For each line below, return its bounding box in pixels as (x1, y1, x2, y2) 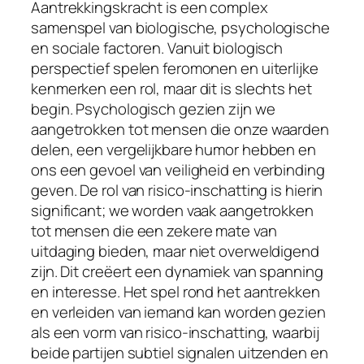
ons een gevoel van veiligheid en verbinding (31, 158, 325, 180)
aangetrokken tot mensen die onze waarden (31, 118, 329, 140)
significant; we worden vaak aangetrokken (31, 199, 314, 221)
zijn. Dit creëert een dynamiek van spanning (31, 260, 323, 282)
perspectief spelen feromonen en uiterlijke (31, 57, 318, 79)
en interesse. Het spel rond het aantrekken (31, 280, 320, 302)
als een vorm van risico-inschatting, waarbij (31, 321, 319, 343)
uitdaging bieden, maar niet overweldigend (31, 240, 319, 262)
